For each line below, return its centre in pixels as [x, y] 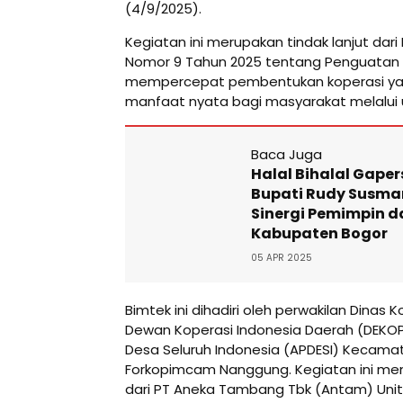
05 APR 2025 [282, 257]
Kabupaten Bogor [319, 233]
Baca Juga [287, 154]
